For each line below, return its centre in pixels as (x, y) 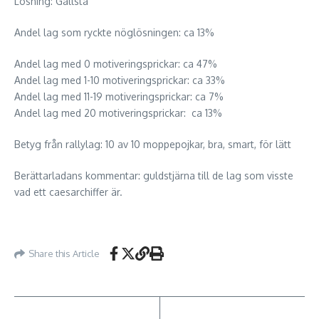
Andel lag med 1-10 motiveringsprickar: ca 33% (120, 80)
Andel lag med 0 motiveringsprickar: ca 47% (116, 64)
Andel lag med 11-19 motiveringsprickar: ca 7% (119, 96)
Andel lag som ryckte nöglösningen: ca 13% (114, 32)
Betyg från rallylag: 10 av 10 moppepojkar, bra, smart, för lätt (153, 144)
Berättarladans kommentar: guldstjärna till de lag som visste (154, 176)
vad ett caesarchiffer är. (68, 192)
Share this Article (64, 253)
